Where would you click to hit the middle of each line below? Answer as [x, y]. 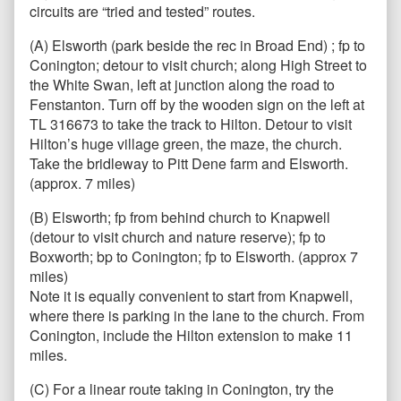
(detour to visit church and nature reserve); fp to [178, 237]
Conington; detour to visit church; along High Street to [198, 65]
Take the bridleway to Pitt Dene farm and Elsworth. [191, 164]
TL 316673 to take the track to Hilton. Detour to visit [191, 124]
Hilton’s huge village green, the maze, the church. [186, 144]
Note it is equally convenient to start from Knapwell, [191, 296]
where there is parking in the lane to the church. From [197, 316]
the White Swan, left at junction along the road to [182, 85]
